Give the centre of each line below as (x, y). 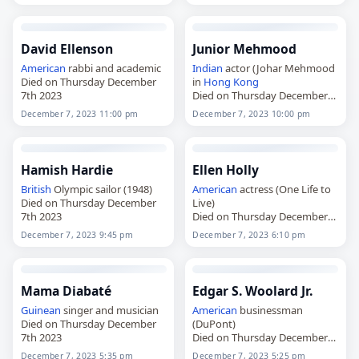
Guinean (40, 310)
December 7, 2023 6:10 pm (249, 234)
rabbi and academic (113, 68)
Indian (208, 68)
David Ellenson (67, 48)
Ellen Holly (226, 169)
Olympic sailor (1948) (101, 189)
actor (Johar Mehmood (279, 68)
